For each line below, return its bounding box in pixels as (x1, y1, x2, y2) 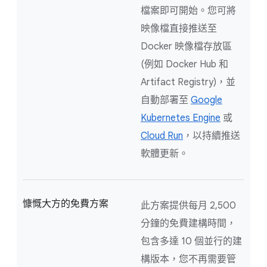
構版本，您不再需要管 (141, 253, 236, 266)
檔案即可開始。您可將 (141, 5, 236, 17)
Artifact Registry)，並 (141, 76, 235, 89)
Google (191, 94, 222, 107)
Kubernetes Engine (141, 112, 221, 125)
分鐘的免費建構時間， (141, 218, 236, 230)
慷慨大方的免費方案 (23, 198, 108, 210)
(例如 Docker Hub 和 (141, 58, 228, 71)
